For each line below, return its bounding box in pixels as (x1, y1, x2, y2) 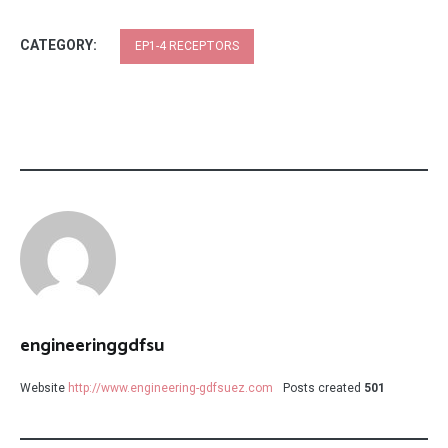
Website (20, 381, 65, 395)
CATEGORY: (20, 37, 100, 53)
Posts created (283, 381, 361, 395)
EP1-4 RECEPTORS (135, 39, 239, 53)
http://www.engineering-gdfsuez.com (68, 381, 273, 395)
